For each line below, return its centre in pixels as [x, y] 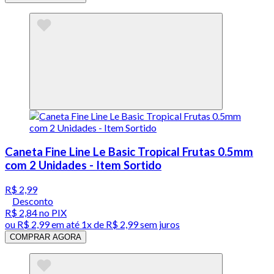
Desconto [33, 201]
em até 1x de [77, 224]
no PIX [52, 212]
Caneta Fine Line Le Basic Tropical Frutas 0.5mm [129, 151]
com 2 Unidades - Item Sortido [83, 165]
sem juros [159, 224]
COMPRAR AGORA [46, 237]
